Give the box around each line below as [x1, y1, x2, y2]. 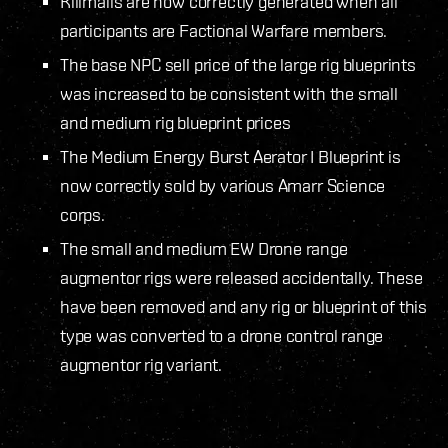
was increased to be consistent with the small [60, 82, 398, 104]
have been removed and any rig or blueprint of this [60, 295, 428, 317]
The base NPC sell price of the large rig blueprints [60, 53, 416, 75]
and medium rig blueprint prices [60, 111, 291, 133]
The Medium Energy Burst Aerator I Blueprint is [60, 145, 401, 167]
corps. [60, 203, 105, 225]
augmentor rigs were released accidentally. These [60, 266, 423, 288]
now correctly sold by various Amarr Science [60, 174, 386, 196]
